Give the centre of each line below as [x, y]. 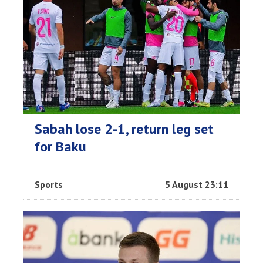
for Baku [60, 146]
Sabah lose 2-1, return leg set [124, 129]
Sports [49, 184]
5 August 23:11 [197, 184]
